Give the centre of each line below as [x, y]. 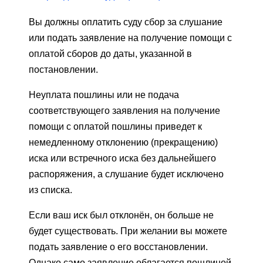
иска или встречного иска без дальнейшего [122, 158]
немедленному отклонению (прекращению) [123, 142]
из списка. [50, 190]
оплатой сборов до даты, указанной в [110, 53]
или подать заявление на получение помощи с [130, 38]
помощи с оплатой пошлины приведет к [115, 126]
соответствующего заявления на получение [124, 110]
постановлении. [63, 69]
